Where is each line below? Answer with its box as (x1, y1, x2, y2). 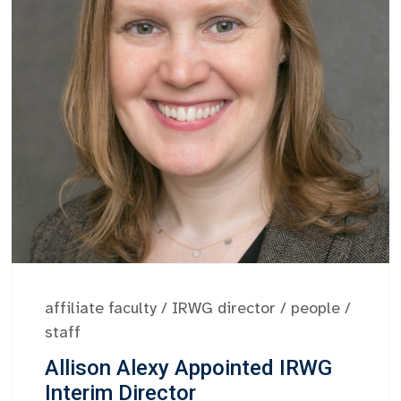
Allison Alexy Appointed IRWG (45, 355, 333, 381)
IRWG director (172, 298, 277, 319)
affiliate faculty (45, 298, 158, 319)
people (291, 298, 341, 319)
